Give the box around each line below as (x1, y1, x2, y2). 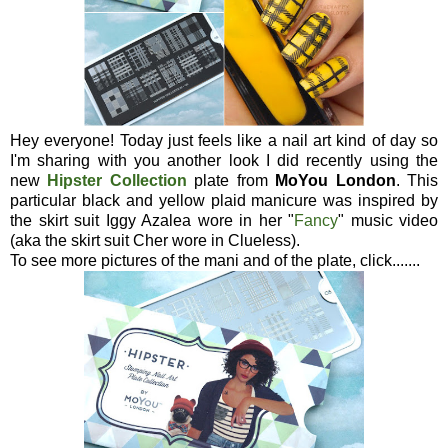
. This (395, 171, 439, 189)
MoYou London (275, 171, 396, 189)
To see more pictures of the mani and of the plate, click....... (10, 251, 420, 269)
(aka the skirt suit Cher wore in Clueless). (10, 231, 300, 249)
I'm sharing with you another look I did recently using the (10, 151, 438, 169)
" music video (338, 211, 438, 229)
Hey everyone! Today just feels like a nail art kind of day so (10, 131, 438, 149)
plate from (186, 171, 276, 189)
